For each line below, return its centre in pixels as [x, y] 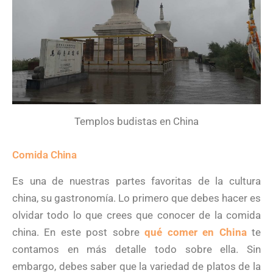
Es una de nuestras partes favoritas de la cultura [136, 181]
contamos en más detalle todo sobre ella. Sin [136, 250]
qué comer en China [196, 232]
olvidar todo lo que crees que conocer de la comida [136, 215]
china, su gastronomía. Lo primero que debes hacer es [136, 198]
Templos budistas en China [136, 121]
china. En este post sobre [79, 232]
